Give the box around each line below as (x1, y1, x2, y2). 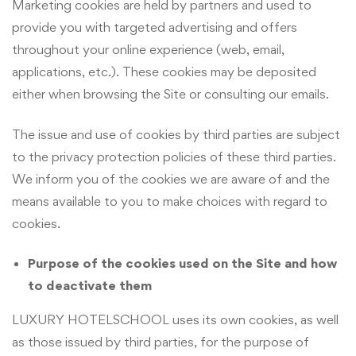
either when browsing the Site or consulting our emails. (12, 86, 329, 103)
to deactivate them (28, 277, 152, 294)
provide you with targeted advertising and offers (12, 19, 297, 36)
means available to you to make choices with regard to (12, 192, 327, 209)
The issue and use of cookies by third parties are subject (12, 126, 340, 142)
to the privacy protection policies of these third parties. (12, 148, 336, 164)
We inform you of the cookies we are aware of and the (12, 170, 330, 187)
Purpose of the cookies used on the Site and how (28, 255, 337, 272)
